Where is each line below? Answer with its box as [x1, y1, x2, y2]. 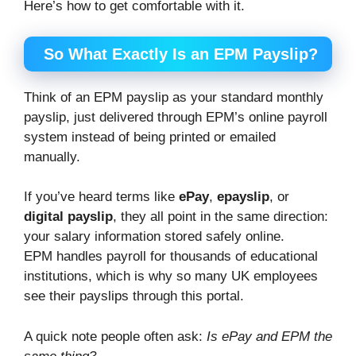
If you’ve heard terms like [24, 189, 179, 205]
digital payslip [24, 209, 113, 225]
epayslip [217, 189, 269, 205]
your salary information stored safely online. [24, 229, 284, 245]
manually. [24, 149, 80, 164]
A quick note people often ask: [24, 328, 207, 344]
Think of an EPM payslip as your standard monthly [24, 89, 323, 105]
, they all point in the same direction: [113, 209, 328, 225]
